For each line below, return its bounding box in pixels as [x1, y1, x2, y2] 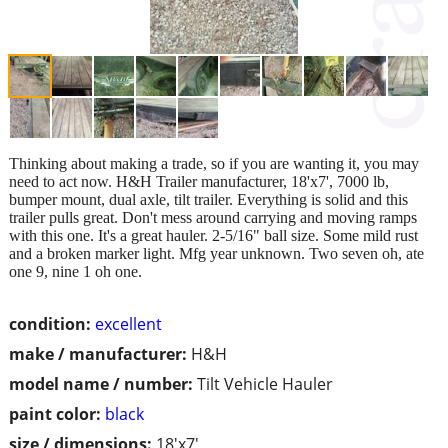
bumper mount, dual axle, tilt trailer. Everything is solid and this [9, 190, 408, 208]
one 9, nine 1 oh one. [9, 262, 142, 280]
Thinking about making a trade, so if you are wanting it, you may [9, 154, 419, 172]
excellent [95, 312, 162, 335]
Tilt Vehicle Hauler [197, 372, 333, 395]
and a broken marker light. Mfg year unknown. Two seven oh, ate [9, 244, 424, 262]
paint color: [9, 402, 101, 425]
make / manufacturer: [9, 342, 187, 365]
